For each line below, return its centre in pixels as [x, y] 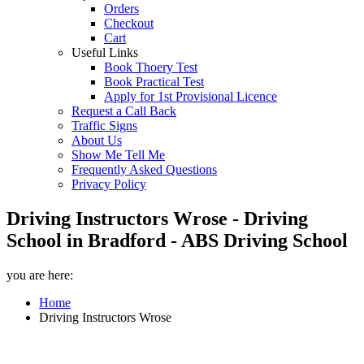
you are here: [40, 275]
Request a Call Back [124, 111]
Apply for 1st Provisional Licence [191, 96]
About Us [97, 140]
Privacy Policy [109, 184]
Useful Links [105, 52]
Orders [121, 9]
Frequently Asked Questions [144, 169]
